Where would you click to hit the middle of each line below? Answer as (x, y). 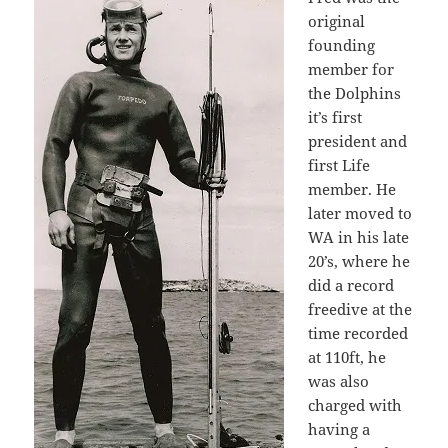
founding (342, 45)
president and (358, 141)
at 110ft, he (347, 357)
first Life (339, 165)
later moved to (360, 213)
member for (351, 69)
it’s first (335, 117)
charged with (355, 405)
